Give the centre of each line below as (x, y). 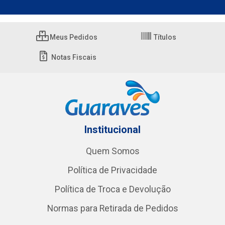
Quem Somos (113, 151)
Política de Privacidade (113, 171)
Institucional (113, 130)
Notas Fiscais (73, 58)
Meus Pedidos (73, 37)
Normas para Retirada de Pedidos (113, 209)
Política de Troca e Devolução (113, 190)
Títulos (164, 37)
